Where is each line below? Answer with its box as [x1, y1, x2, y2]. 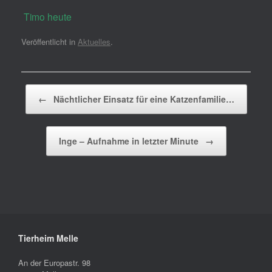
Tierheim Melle [18, 231, 78, 244]
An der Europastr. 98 [18, 256, 90, 268]
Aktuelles [78, 35, 110, 47]
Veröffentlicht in [21, 35, 78, 47]
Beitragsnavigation [21, 84, 86, 96]
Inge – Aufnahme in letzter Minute [58, 134, 201, 147]
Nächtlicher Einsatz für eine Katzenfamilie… [50, 92, 234, 105]
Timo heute [21, 10, 72, 24]
